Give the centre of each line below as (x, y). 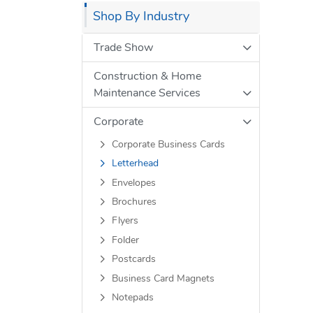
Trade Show (123, 47)
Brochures (134, 202)
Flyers (125, 221)
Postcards (133, 260)
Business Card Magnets (163, 278)
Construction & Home (147, 76)
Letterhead (135, 164)
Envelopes (133, 183)
